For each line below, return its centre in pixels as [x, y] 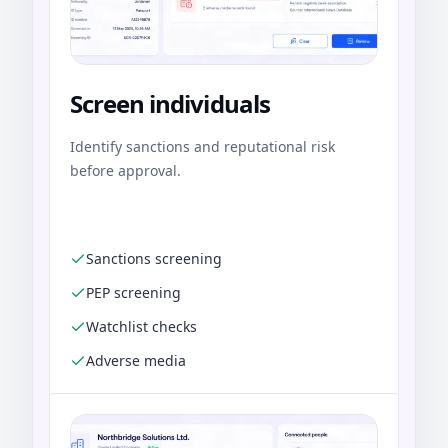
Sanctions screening [154, 259]
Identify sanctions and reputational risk [202, 147]
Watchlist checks [141, 327]
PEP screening [133, 293]
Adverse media [136, 361]
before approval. [125, 171]
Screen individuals [170, 104]
